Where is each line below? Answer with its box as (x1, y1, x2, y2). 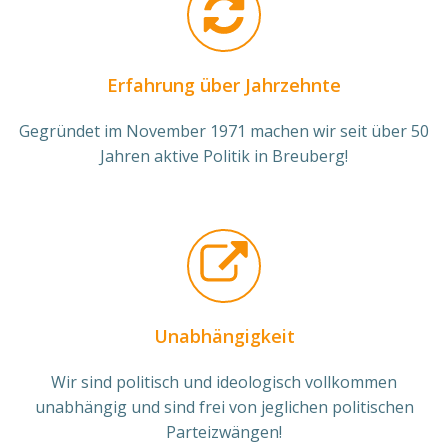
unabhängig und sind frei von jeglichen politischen (34, 395, 414, 418)
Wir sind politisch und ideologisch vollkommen (51, 370, 397, 393)
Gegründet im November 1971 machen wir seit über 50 (19, 119, 429, 142)
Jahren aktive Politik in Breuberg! (100, 144, 348, 167)
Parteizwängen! (166, 420, 282, 443)
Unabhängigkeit (153, 323, 295, 348)
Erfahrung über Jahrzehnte (107, 72, 341, 97)
